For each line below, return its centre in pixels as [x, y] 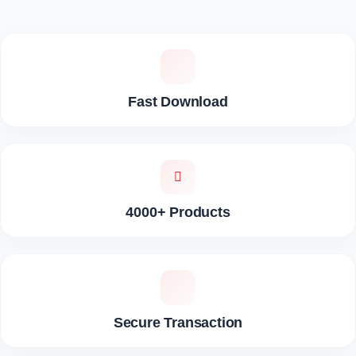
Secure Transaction [178, 323]
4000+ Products [178, 213]
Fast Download [178, 102]
